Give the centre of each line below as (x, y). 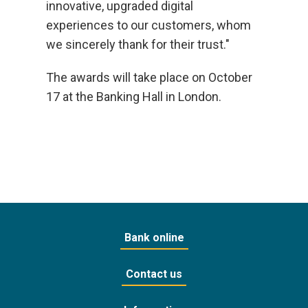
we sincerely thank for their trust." (138, 44)
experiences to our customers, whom (149, 25)
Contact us (154, 274)
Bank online (154, 238)
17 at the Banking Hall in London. (134, 97)
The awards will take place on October (150, 77)
